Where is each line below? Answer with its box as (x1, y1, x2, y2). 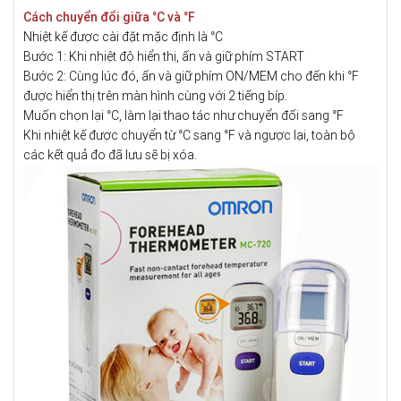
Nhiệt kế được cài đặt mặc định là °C (23, 29, 223, 44)
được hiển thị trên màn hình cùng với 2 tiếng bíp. (23, 88, 287, 103)
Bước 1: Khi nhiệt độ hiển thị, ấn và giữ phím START (23, 48, 304, 64)
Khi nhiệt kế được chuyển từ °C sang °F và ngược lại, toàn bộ (23, 127, 355, 142)
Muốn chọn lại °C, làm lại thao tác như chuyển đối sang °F (23, 107, 344, 123)
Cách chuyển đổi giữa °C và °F (23, 9, 195, 24)
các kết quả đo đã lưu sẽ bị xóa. (23, 147, 197, 162)
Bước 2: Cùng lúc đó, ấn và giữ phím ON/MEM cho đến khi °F (23, 68, 359, 83)
